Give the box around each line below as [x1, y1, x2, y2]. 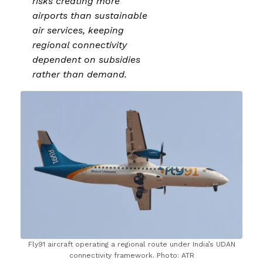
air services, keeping [32, 24, 124, 36]
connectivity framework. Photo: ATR [69, 251, 194, 259]
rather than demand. [32, 68, 127, 80]
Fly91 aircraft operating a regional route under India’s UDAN [28, 240, 235, 248]
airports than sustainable [32, 9, 147, 21]
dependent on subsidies [32, 53, 140, 65]
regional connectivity [32, 39, 127, 50]
